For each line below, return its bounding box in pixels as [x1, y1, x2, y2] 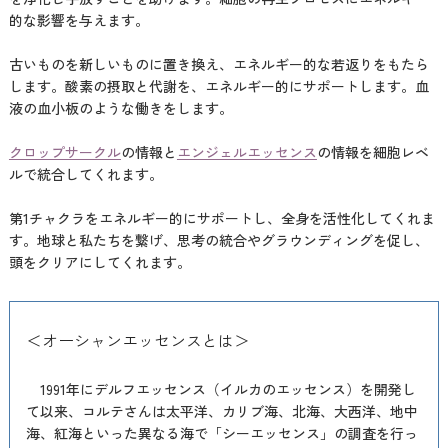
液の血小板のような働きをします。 [8, 98, 233, 118]
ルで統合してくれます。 [8, 164, 163, 184]
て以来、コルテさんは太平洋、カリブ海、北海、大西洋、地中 [25, 401, 418, 421]
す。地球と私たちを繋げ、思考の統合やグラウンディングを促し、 [8, 230, 429, 250]
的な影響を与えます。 [8, 10, 149, 30]
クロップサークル [8, 142, 121, 162]
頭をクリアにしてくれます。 [8, 252, 191, 272]
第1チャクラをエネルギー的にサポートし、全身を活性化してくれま [8, 208, 435, 228]
